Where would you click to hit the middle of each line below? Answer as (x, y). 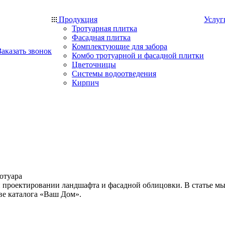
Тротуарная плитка (104, 28)
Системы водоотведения (114, 74)
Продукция (78, 19)
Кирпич (85, 83)
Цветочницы (94, 65)
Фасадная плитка (101, 37)
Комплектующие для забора (120, 46)
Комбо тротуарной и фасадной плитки (138, 55)
